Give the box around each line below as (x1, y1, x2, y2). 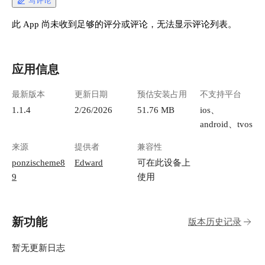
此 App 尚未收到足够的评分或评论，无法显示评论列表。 (12, 19, 237, 30)
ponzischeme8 (12, 157, 65, 168)
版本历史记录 (188, 216, 241, 227)
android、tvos (200, 119, 253, 130)
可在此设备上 (137, 157, 190, 168)
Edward (75, 157, 103, 168)
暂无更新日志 (12, 243, 65, 253)
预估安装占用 (137, 90, 187, 99)
